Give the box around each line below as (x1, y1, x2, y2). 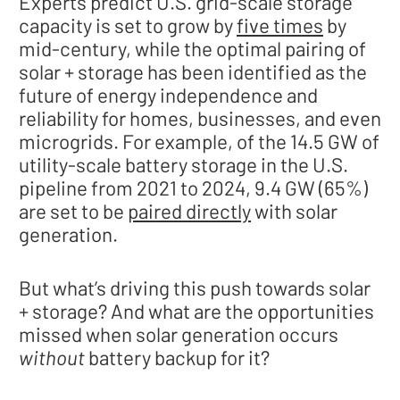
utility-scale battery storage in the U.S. (19, 153, 348, 177)
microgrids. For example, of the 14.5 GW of (19, 129, 379, 154)
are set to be (19, 199, 128, 223)
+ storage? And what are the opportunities (19, 298, 374, 322)
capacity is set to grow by (19, 13, 237, 37)
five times (237, 13, 323, 37)
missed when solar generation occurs (19, 321, 338, 346)
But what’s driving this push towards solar (19, 275, 371, 299)
